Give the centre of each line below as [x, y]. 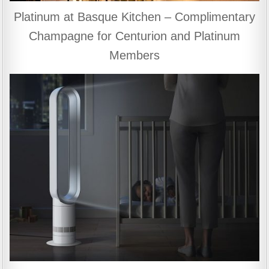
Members [134, 56]
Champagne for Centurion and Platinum [134, 36]
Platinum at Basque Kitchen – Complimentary [134, 17]
